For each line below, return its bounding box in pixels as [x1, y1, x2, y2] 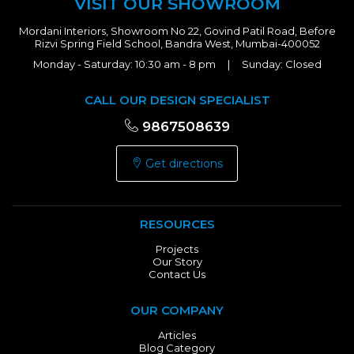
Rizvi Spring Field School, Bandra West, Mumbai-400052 [34, 37, 320, 50]
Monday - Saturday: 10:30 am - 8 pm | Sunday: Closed [32, 58, 322, 70]
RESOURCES [139, 217, 215, 232]
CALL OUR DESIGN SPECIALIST [84, 92, 270, 107]
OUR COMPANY [130, 303, 224, 318]
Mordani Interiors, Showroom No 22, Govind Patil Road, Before [18, 24, 336, 37]
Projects [156, 243, 198, 255]
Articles [158, 329, 196, 341]
